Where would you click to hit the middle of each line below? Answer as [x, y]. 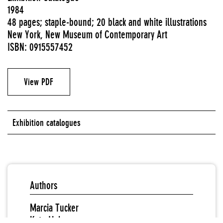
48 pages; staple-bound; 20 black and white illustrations [107, 22]
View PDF [39, 82]
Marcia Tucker [54, 208]
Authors [44, 185]
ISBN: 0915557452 [40, 47]
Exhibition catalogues [47, 122]
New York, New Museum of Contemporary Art [87, 35]
